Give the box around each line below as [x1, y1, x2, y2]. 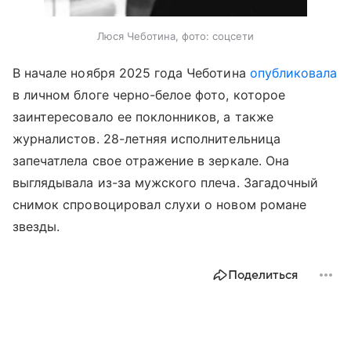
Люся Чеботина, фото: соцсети [97, 30, 254, 43]
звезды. [13, 219, 64, 235]
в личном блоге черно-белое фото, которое [13, 87, 285, 103]
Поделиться [228, 268, 298, 283]
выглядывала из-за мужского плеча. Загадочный [13, 175, 319, 191]
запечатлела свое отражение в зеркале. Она [13, 153, 289, 169]
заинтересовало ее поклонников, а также [13, 109, 273, 125]
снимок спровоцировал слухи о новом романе [13, 197, 306, 213]
